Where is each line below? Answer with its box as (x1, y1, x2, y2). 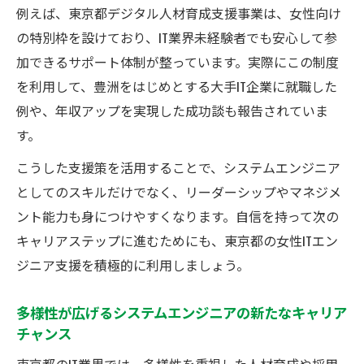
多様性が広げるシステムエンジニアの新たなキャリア (16, 301, 347, 323)
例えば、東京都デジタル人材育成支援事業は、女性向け (16, 2, 341, 23)
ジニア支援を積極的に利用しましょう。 (16, 254, 249, 275)
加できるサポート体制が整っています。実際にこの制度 (16, 51, 339, 71)
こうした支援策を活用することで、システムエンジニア (16, 157, 340, 177)
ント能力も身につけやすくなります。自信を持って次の (16, 206, 339, 226)
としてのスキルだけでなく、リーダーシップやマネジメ (16, 181, 341, 201)
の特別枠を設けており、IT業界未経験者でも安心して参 (16, 27, 337, 47)
